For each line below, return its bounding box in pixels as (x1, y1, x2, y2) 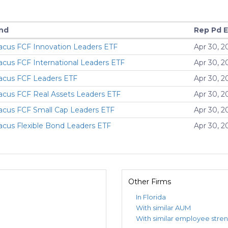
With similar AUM (136, 204, 191, 212)
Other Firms (128, 177, 171, 187)
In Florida (136, 193, 166, 202)
